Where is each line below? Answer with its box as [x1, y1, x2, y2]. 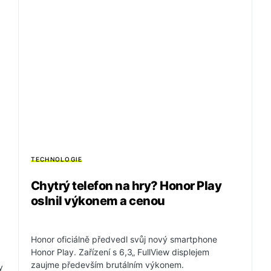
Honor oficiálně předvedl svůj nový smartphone [30, 234, 217, 245]
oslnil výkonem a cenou [30, 194, 165, 209]
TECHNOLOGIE [30, 155, 83, 163]
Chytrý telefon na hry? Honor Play [30, 178, 222, 194]
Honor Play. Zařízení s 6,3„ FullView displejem [30, 247, 209, 258]
